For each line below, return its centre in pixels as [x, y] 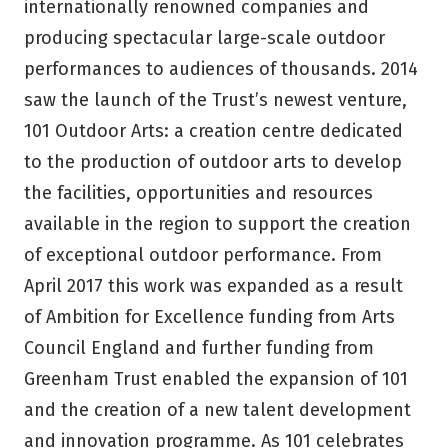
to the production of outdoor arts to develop [213, 161]
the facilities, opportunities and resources [198, 192]
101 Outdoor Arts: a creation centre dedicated [213, 130]
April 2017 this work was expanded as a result [213, 285]
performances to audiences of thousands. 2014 [221, 68]
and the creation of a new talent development [217, 409]
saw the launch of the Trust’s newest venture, [215, 99]
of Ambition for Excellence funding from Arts [209, 316]
